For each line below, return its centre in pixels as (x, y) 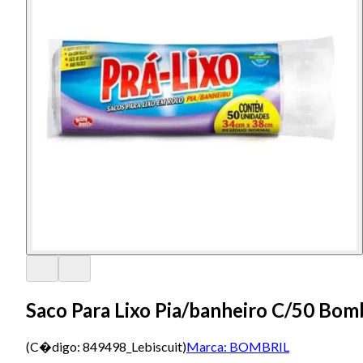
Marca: (207, 346)
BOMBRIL (259, 346)
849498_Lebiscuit (132, 346)
